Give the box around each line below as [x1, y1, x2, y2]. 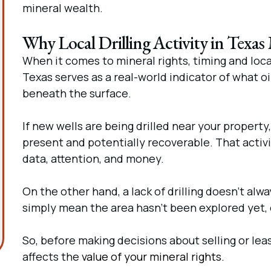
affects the [22, 249, 82, 264]
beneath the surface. [22, 86, 131, 100]
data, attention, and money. [22, 151, 164, 166]
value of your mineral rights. [81, 249, 224, 264]
